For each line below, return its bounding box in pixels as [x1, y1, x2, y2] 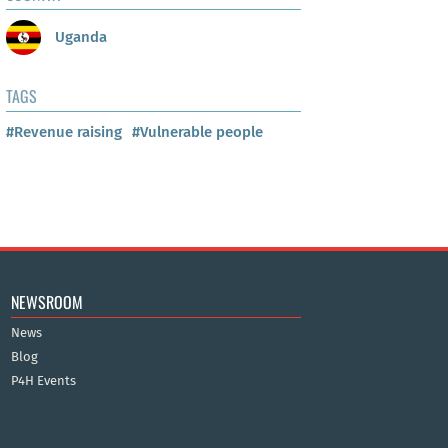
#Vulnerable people [132, 123, 263, 142]
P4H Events [10, 372, 76, 388]
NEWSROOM [10, 289, 83, 314]
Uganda [51, 27, 107, 46]
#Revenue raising [6, 123, 122, 142]
